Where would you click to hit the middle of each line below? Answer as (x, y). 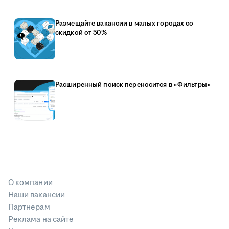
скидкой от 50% (81, 33)
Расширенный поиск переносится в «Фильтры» (133, 85)
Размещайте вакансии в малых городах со (124, 24)
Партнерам (29, 208)
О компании (30, 183)
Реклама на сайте (41, 220)
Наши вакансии (37, 195)
